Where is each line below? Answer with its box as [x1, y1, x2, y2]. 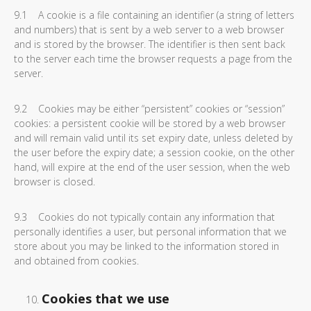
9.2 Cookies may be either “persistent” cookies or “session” [14, 102, 285, 115]
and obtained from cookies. [14, 254, 139, 267]
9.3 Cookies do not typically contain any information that [14, 210, 275, 224]
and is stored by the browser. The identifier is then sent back [14, 37, 285, 51]
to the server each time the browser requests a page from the [14, 52, 292, 65]
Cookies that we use [42, 290, 169, 307]
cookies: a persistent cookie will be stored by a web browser [14, 117, 285, 130]
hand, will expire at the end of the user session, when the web [14, 160, 290, 174]
